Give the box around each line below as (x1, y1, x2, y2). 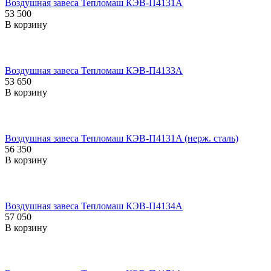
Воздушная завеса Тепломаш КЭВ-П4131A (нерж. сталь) (5, 132, 238, 143)
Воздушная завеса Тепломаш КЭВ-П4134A (5, 200, 183, 211)
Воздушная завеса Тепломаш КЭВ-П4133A (5, 65, 183, 76)
